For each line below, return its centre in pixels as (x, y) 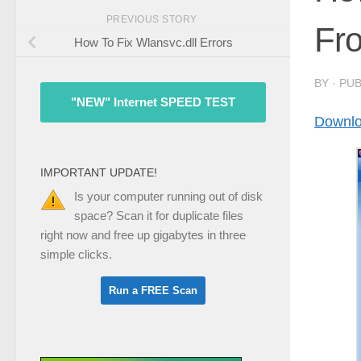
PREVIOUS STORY (153, 19)
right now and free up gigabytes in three (143, 235)
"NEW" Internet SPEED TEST (153, 102)
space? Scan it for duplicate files (159, 216)
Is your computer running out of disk (168, 197)
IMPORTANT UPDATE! (99, 173)
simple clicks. (76, 255)
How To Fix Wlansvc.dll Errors (153, 43)
